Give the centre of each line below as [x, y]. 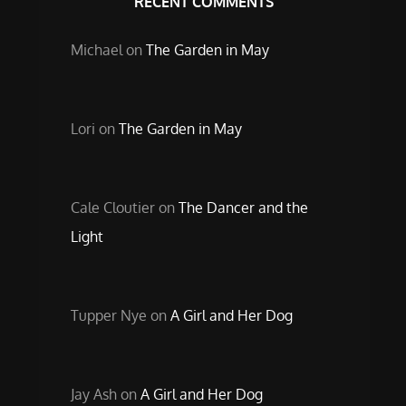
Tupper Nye [108, 315]
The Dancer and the [243, 208]
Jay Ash [93, 394]
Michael [96, 50]
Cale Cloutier [112, 208]
